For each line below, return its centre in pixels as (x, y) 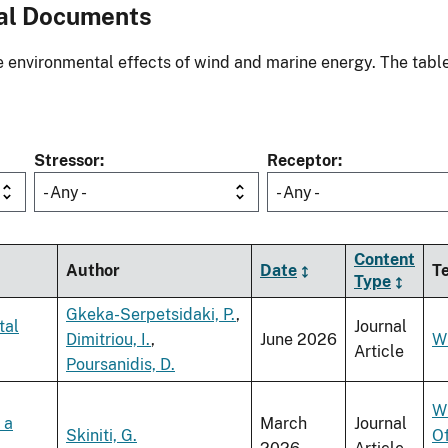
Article (379, 352)
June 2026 (298, 340)
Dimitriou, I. (108, 340)
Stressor (67, 161)
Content (384, 260)
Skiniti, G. (101, 436)
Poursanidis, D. (120, 365)
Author (93, 271)
